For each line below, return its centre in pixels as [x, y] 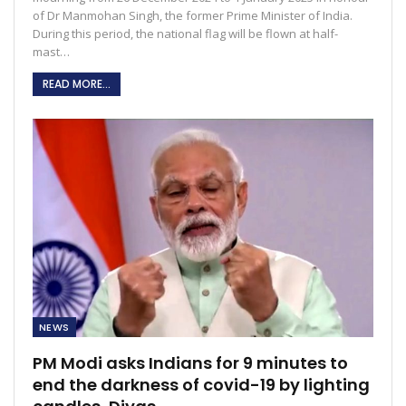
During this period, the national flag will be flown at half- [185, 33]
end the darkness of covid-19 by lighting [201, 384]
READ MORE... [77, 83]
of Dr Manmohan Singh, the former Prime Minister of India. [193, 15]
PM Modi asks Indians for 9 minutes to [190, 362]
